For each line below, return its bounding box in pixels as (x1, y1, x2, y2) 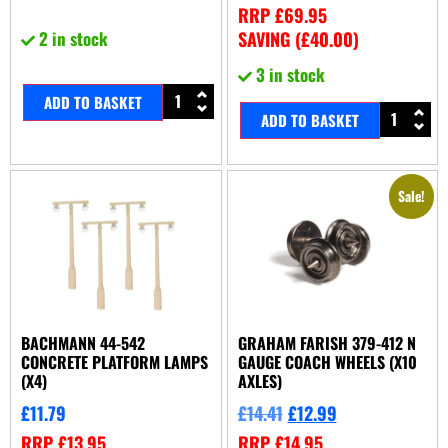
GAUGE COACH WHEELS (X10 (237, 350, 417, 375)
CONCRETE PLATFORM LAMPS (21, 350, 208, 375)
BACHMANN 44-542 (21, 331, 145, 356)
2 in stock (39, 26, 108, 52)
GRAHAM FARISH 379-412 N (237, 331, 416, 356)
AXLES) (237, 369, 282, 394)
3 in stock (255, 62, 325, 88)
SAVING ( (237, 26, 301, 53)
